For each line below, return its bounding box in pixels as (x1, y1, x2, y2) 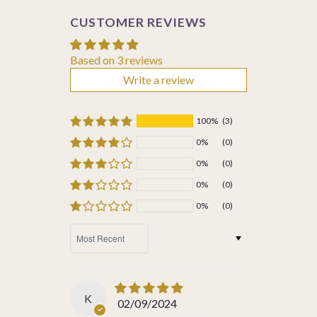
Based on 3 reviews (70, 52, 163, 67)
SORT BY (69, 223, 110, 235)
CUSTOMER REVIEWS (70, 14, 207, 30)
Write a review (123, 72, 194, 86)
